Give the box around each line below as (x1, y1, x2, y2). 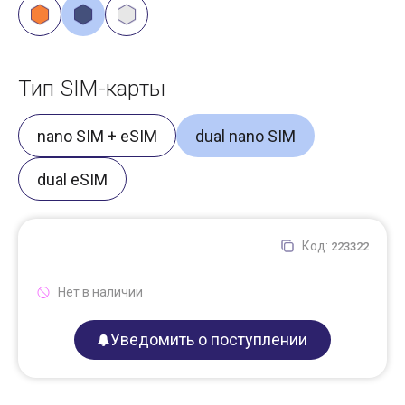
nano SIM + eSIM (37, 126, 157, 146)
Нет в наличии (58, 285, 143, 299)
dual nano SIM (195, 126, 296, 146)
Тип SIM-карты (18, 76, 166, 101)
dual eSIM (37, 169, 108, 189)
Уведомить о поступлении (110, 330, 307, 349)
